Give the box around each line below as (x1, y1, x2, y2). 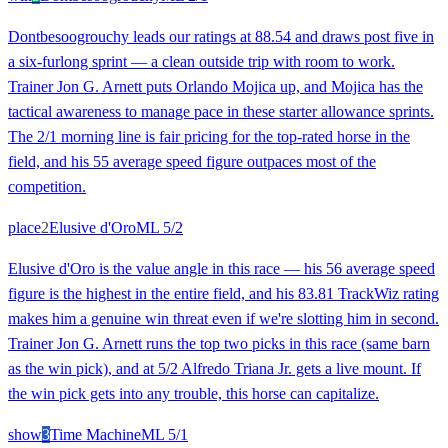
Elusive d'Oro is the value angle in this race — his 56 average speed (8, 259, 435, 277)
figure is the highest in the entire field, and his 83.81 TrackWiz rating (8, 284, 439, 302)
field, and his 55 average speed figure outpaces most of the (8, 152, 376, 170)
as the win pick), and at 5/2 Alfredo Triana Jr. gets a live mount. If (8, 359, 421, 377)
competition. (8, 177, 86, 195)
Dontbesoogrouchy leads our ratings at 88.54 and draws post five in (8, 27, 434, 45)
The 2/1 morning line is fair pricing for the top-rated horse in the (8, 127, 410, 145)
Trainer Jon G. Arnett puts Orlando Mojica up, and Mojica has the (8, 77, 423, 95)
